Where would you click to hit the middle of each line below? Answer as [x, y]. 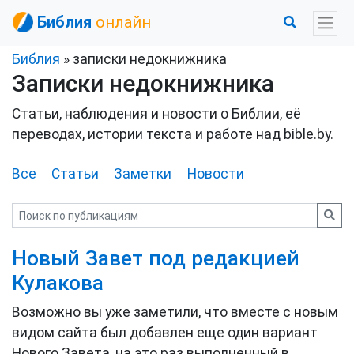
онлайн [123, 22]
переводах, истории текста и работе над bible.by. [173, 134]
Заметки [143, 174]
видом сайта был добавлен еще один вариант [165, 333]
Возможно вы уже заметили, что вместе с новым [175, 312]
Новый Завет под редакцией [156, 258]
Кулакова [58, 283]
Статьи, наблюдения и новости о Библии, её [156, 114]
